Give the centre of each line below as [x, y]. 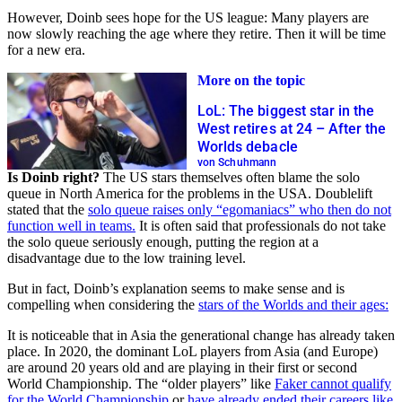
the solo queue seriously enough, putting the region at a [163, 242]
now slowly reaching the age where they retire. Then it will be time [197, 34]
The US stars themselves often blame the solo [230, 178]
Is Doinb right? [53, 178]
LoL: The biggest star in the [286, 110]
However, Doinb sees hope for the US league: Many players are [188, 18]
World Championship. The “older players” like [141, 384]
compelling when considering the [103, 305]
